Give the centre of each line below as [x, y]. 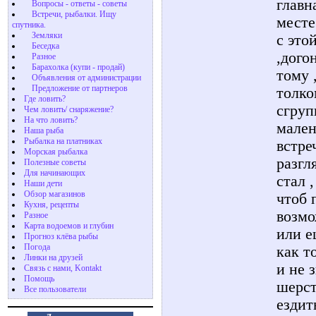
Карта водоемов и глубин [69, 226]
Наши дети [43, 183]
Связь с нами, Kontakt [63, 268]
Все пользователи [55, 289]
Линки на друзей [53, 257]
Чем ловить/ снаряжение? [69, 109]
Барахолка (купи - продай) [78, 67]
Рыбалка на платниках [63, 141]
